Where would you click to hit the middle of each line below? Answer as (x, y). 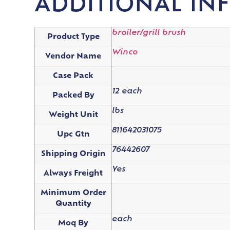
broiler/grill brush (149, 33)
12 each (127, 91)
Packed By (73, 95)
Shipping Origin (73, 154)
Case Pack (73, 76)
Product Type (73, 37)
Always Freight (73, 174)
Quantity (73, 204)
